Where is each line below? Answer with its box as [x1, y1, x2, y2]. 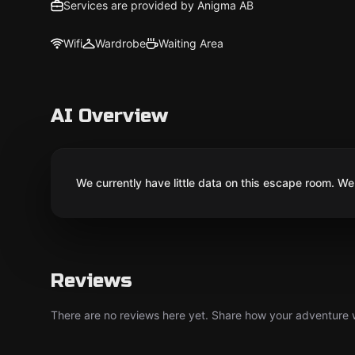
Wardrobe [95, 36, 146, 50]
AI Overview [51, 105, 168, 128]
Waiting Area [158, 36, 223, 50]
